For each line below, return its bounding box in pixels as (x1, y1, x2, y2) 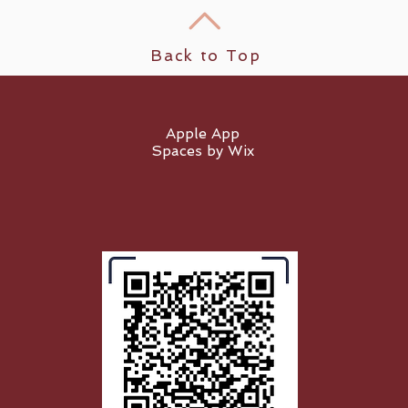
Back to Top (150, 46, 261, 65)
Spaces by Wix (150, 141, 254, 159)
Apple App (165, 124, 240, 142)
